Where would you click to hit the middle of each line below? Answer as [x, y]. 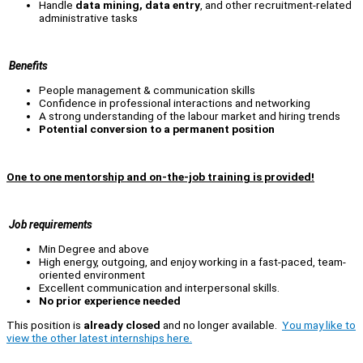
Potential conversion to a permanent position [157, 128]
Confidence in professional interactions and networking [175, 102]
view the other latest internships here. [99, 337]
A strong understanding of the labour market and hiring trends [190, 115]
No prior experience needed [110, 301]
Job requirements [49, 225]
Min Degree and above [94, 249]
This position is [45, 325]
